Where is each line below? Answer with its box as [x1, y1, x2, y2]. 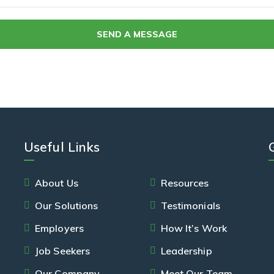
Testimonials [160, 199, 220, 212]
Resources [160, 177, 209, 189]
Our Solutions [35, 199, 98, 212]
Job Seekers [35, 245, 91, 257]
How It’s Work [160, 222, 227, 234]
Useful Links [24, 139, 100, 155]
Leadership [160, 245, 212, 257]
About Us [35, 177, 78, 189]
